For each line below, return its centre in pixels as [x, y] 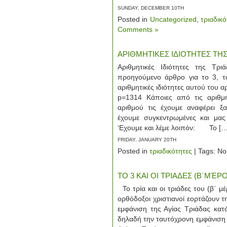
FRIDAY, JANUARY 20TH [147, 140]
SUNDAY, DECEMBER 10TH [151, 8]
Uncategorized [173, 19]
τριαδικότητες [171, 151]
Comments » [138, 29]
